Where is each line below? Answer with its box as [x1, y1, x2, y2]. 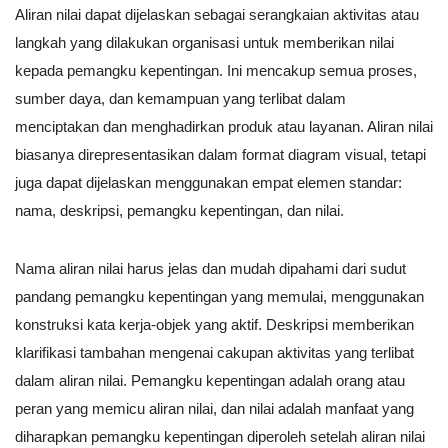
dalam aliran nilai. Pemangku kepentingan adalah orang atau [15, 372, 405, 390]
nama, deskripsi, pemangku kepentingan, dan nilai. [15, 202, 344, 220]
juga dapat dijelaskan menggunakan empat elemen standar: [15, 174, 402, 192]
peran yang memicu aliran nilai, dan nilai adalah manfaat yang [15, 400, 414, 418]
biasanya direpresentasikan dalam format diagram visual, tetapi [15, 146, 426, 164]
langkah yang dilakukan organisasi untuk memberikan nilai [15, 34, 394, 52]
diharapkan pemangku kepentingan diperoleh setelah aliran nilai [15, 428, 425, 446]
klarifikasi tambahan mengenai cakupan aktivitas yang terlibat [15, 344, 414, 362]
